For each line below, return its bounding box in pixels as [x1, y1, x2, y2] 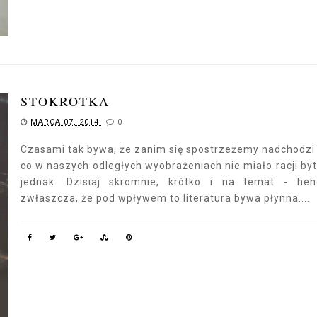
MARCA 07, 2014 [30, 117, 102, 127]
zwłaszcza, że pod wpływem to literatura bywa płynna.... [20, 192, 310, 204]
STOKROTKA [20, 93, 110, 110]
